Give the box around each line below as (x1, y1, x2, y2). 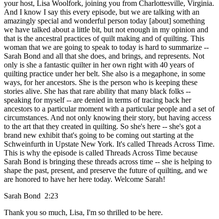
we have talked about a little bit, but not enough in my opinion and (4, 25, 208, 34)
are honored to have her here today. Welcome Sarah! (4, 175, 165, 184)
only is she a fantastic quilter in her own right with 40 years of (4, 61, 194, 69)
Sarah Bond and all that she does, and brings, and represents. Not (4, 52, 204, 61)
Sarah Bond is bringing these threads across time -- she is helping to (4, 157, 212, 166)
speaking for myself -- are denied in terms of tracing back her (4, 96, 191, 105)
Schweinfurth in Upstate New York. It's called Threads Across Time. (4, 140, 215, 149)
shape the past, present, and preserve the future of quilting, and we (4, 166, 207, 175)
